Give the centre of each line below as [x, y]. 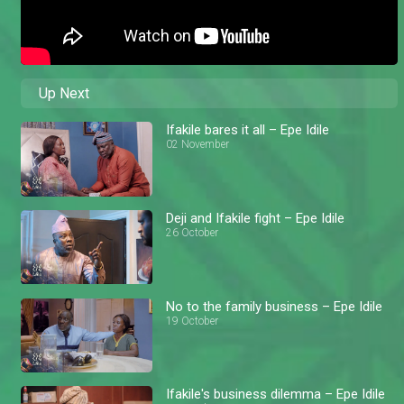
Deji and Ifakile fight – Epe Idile [256, 218]
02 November [198, 145]
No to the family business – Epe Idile [275, 306]
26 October [193, 232]
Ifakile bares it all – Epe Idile [248, 130]
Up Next [64, 94]
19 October [193, 321]
